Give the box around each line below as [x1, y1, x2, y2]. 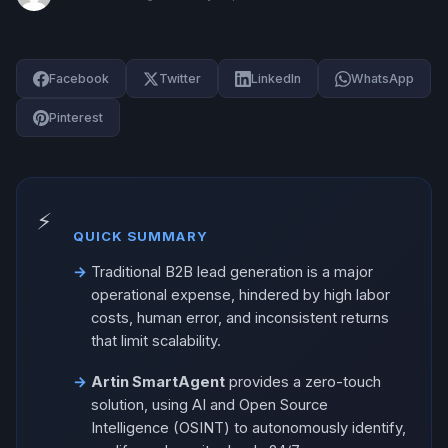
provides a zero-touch [225, 372, 381, 391]
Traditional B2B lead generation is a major [91, 263, 373, 282]
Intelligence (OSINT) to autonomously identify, [91, 418, 406, 437]
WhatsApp [351, 71, 414, 86]
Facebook [49, 71, 109, 86]
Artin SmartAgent [91, 372, 225, 391]
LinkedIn [251, 71, 301, 86]
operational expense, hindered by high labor [91, 286, 390, 305]
